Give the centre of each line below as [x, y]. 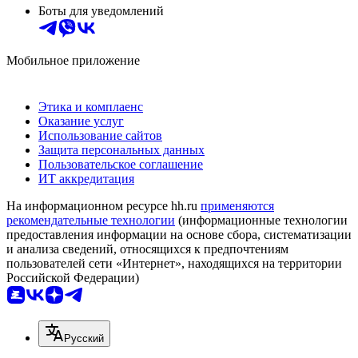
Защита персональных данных [121, 149]
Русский [84, 338]
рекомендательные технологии [91, 220]
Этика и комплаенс [91, 106]
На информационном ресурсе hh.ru [103, 205]
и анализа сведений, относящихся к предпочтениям [147, 249]
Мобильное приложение [73, 60]
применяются [237, 205]
